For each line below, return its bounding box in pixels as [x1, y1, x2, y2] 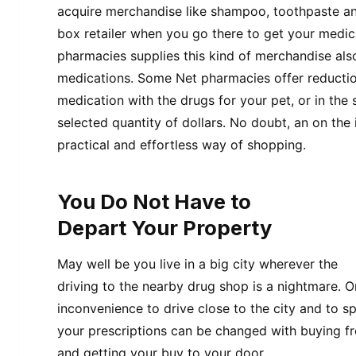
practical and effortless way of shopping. [57, 137, 306, 153]
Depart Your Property [57, 215, 272, 240]
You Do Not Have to [57, 188, 251, 214]
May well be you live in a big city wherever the [57, 256, 338, 273]
